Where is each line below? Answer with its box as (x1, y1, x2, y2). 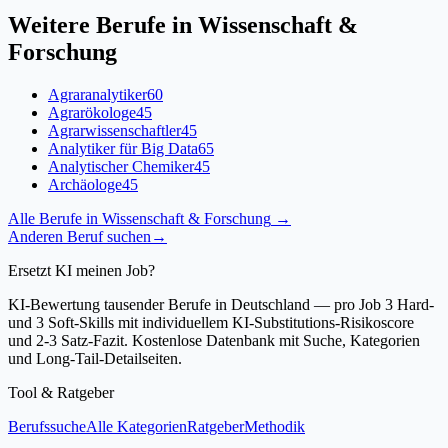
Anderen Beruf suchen (8, 227, 151, 245)
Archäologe (48, 175, 122, 193)
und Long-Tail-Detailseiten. (8, 349, 182, 367)
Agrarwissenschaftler (48, 121, 181, 139)
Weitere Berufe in (8, 11, 198, 38)
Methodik (244, 417, 305, 435)
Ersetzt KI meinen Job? (8, 261, 155, 279)
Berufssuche (8, 417, 86, 435)
